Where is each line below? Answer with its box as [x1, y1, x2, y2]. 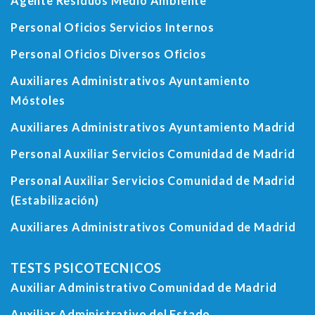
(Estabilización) [11, 193, 99, 207]
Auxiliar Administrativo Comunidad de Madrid [11, 281, 277, 295]
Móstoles [11, 94, 65, 108]
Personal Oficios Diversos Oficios [11, 47, 207, 61]
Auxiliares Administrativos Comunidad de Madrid [11, 220, 296, 234]
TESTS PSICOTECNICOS [11, 260, 162, 276]
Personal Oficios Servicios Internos [11, 20, 214, 34]
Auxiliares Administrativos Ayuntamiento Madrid [11, 120, 295, 134]
